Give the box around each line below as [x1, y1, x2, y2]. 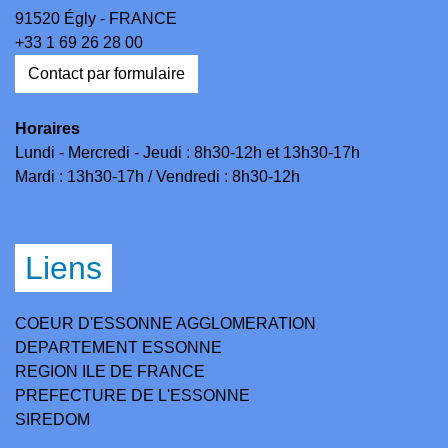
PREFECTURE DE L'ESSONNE [15, 386, 250, 404]
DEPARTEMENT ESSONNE [15, 338, 222, 356]
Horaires [15, 119, 80, 137]
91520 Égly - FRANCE [15, 9, 177, 27]
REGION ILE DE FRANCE [15, 362, 205, 380]
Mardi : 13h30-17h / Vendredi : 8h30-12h [15, 167, 300, 185]
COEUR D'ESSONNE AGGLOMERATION [15, 314, 316, 332]
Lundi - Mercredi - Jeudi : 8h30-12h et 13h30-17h [15, 143, 360, 161]
